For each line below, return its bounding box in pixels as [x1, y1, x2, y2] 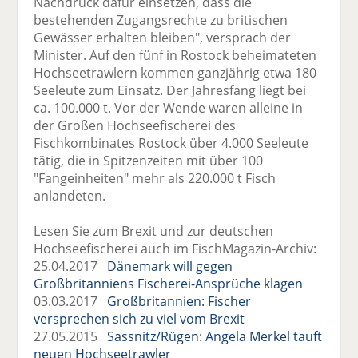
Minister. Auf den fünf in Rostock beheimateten [34, 46, 317, 64]
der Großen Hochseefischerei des [34, 116, 237, 134]
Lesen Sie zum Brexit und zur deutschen [34, 221, 274, 240]
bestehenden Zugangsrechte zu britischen [34, 10, 288, 29]
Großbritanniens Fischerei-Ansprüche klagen [34, 274, 304, 292]
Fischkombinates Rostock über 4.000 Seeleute [34, 133, 309, 152]
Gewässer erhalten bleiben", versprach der [34, 28, 292, 46]
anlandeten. [34, 186, 106, 205]
